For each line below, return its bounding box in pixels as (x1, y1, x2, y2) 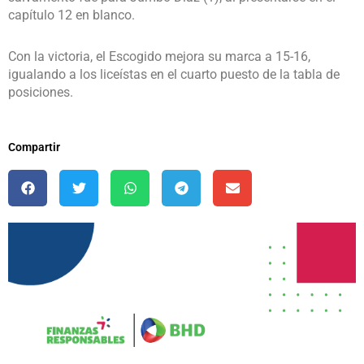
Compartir (8, 141, 60, 154)
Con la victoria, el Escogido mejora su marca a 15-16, (8, 48, 310, 64)
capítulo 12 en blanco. (8, 6, 135, 23)
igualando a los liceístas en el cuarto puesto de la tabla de (8, 66, 340, 82)
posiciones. (8, 84, 73, 100)
